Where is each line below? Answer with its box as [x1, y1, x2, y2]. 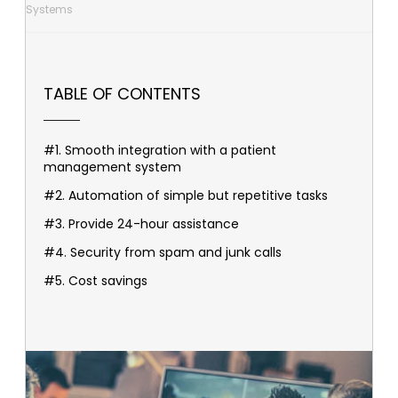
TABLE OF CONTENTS [44, 82, 201, 105]
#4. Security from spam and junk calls [44, 243, 282, 261]
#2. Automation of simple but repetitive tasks [44, 186, 328, 204]
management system [44, 157, 181, 176]
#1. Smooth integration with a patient [44, 140, 276, 159]
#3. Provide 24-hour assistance [44, 214, 239, 233]
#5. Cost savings [44, 271, 147, 290]
